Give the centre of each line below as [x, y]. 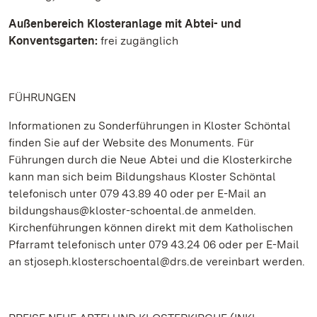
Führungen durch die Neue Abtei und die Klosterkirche [150, 160]
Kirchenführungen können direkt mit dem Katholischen [151, 227]
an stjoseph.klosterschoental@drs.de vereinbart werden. [157, 261]
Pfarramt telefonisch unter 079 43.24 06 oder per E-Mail [154, 244]
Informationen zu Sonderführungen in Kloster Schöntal [150, 126]
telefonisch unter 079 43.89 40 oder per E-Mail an [137, 194]
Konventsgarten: [54, 41]
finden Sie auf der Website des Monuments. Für [131, 143]
